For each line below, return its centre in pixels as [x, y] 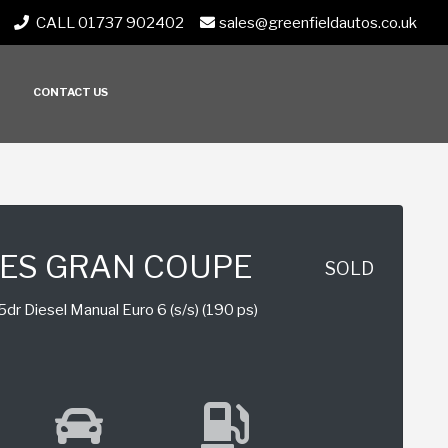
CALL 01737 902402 [108, 22]
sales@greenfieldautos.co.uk [318, 22]
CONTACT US [70, 92]
